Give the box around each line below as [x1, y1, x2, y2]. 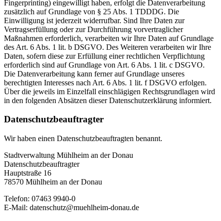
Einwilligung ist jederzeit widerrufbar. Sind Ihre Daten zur [4, 16, 184, 25]
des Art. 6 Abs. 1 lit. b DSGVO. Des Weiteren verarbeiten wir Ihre [4, 42, 211, 51]
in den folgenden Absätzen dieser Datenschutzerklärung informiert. [4, 96, 212, 105]
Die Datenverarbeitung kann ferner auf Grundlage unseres [4, 69, 184, 78]
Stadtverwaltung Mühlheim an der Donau [4, 151, 133, 160]
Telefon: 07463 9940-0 [4, 194, 75, 203]
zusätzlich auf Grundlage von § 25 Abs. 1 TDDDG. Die [4, 7, 179, 16]
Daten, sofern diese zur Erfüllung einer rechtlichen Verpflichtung [4, 51, 205, 60]
